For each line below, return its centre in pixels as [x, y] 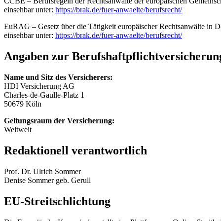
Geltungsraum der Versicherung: [59, 121]
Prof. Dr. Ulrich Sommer [42, 171]
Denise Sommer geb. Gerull [47, 180]
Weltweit [18, 130]
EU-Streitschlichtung [57, 201]
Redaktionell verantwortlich [75, 150]
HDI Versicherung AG [39, 86]
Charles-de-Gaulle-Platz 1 [44, 95]
